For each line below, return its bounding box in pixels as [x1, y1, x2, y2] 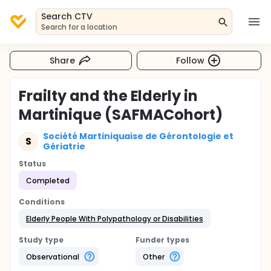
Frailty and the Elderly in [19, 86, 198, 106]
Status [19, 158, 46, 169]
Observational [26, 251, 79, 262]
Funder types [135, 235, 189, 245]
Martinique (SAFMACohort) [19, 105, 223, 125]
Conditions [19, 197, 65, 207]
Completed [26, 175, 70, 186]
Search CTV [41, 10, 93, 22]
